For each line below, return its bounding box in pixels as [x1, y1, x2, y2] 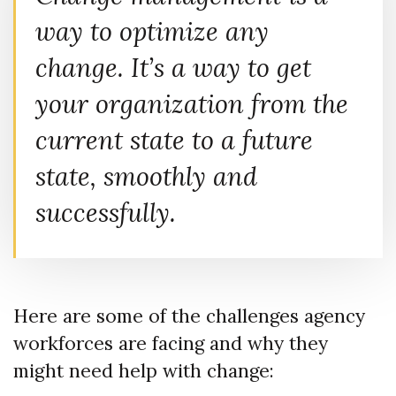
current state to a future [35, 123, 313, 156]
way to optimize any [35, 14, 269, 48]
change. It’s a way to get [35, 50, 311, 84]
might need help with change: [13, 358, 274, 383]
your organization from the [35, 87, 348, 120]
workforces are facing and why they [13, 331, 328, 355]
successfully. [35, 195, 176, 229]
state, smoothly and [35, 159, 257, 193]
